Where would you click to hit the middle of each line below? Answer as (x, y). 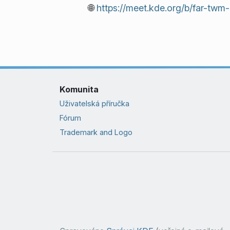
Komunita (79, 89)
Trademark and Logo (96, 132)
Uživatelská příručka (94, 103)
